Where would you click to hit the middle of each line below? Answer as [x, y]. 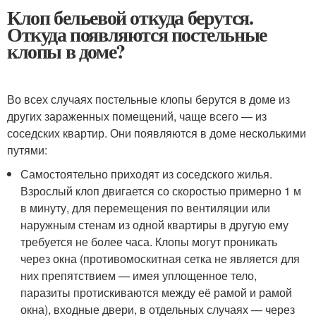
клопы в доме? [66, 51]
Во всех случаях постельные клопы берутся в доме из [148, 99]
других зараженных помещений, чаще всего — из [137, 116]
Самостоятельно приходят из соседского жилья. [147, 174]
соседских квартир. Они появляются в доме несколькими [157, 133]
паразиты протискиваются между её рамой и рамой [157, 292]
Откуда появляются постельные [137, 34]
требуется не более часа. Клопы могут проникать [149, 241]
